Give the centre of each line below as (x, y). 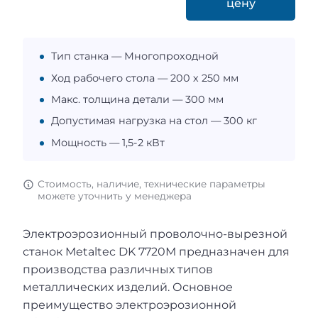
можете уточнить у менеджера (114, 196)
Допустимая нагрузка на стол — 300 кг (154, 121)
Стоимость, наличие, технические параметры (151, 183)
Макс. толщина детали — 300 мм (137, 99)
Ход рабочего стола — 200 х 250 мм (145, 78)
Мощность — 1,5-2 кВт (108, 142)
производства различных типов (118, 269)
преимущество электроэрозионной (130, 305)
